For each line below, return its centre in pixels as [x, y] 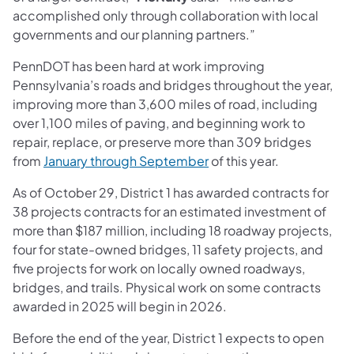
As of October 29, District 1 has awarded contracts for [171, 192]
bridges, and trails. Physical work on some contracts [167, 287]
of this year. [244, 160]
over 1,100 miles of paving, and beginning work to [159, 122]
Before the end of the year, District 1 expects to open [168, 337]
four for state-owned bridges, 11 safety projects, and [168, 249]
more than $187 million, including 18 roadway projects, [172, 230]
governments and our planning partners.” [134, 34]
